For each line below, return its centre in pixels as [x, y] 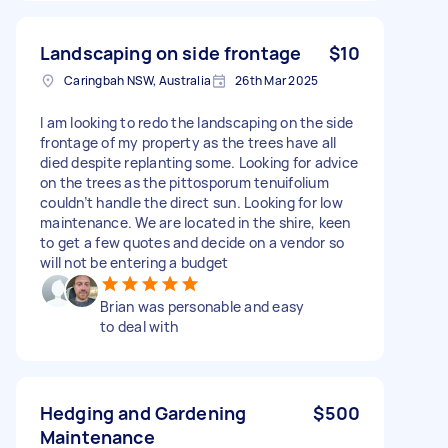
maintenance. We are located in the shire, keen [195, 222]
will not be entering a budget [134, 262]
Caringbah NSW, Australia [137, 80]
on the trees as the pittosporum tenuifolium [184, 182]
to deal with [139, 326]
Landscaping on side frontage [171, 52]
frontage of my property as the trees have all [188, 142]
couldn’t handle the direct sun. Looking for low [191, 202]
